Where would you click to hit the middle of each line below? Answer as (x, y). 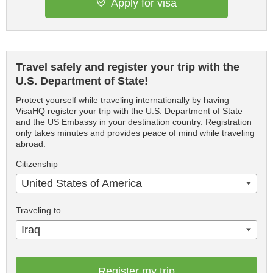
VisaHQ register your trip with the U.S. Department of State (129, 111)
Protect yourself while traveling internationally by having (122, 100)
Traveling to (38, 210)
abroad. (31, 144)
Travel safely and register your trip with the (128, 67)
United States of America (82, 183)
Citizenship (37, 164)
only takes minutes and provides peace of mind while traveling (135, 133)
